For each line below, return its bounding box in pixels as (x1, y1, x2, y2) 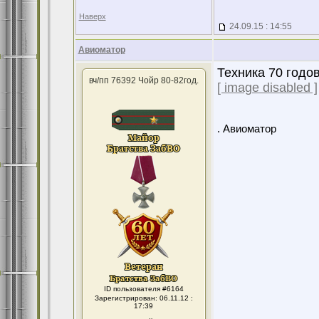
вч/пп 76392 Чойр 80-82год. (88, 75, 199, 85)
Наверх (78, 12, 106, 21)
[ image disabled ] (216, 80, 318, 95)
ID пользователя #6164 (103, 285, 184, 293)
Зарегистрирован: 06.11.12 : (94, 294, 193, 302)
